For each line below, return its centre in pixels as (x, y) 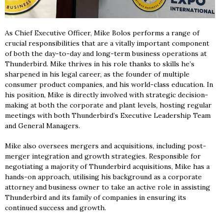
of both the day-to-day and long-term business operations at (106, 53)
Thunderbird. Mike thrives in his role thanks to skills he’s (100, 64)
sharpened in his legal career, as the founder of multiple (97, 74)
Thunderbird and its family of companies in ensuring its (96, 197)
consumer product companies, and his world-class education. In (109, 84)
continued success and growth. (55, 207)
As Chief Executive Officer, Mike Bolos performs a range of (102, 33)
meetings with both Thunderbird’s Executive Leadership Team (108, 115)
